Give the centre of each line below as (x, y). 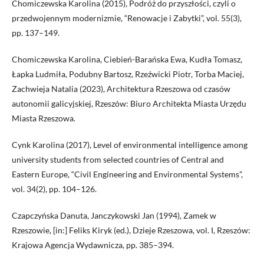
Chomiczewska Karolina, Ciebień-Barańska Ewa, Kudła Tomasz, (127, 60)
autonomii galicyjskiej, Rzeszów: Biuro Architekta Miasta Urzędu (129, 104)
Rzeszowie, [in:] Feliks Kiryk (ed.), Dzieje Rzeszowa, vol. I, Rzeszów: (131, 230)
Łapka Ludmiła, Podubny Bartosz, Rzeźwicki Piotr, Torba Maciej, (128, 74)
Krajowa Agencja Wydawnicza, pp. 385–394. (93, 245)
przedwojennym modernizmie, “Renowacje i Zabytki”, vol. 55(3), (127, 18)
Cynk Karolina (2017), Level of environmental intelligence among (130, 145)
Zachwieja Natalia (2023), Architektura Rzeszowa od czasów (121, 89)
